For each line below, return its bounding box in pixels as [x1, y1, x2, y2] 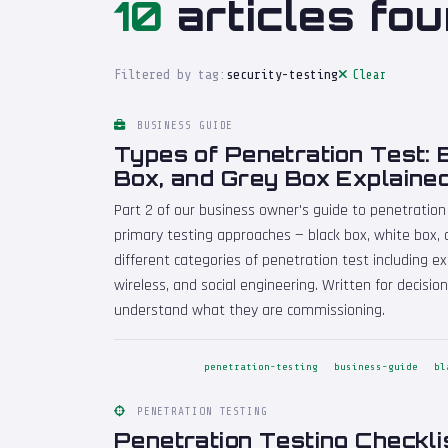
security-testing [226, 67, 338, 83]
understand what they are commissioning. [114, 300, 385, 322]
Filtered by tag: [114, 67, 226, 83]
